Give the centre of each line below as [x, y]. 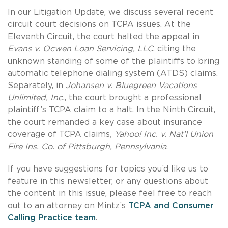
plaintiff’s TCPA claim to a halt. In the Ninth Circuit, [111, 110]
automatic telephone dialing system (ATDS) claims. [113, 73]
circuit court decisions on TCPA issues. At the [99, 24]
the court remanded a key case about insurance [105, 122]
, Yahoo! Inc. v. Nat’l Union [162, 134]
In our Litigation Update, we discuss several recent [110, 12]
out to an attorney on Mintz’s [68, 205]
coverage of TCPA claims [59, 134]
